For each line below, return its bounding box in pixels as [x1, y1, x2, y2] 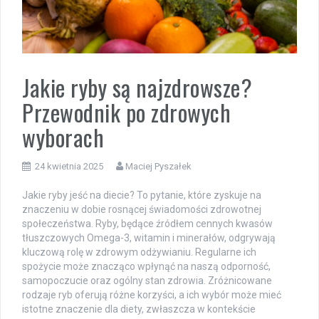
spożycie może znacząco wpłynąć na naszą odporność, [22, 260, 271, 272]
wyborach [22, 120, 104, 154]
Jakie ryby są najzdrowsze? [22, 70, 252, 104]
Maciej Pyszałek [125, 160, 192, 172]
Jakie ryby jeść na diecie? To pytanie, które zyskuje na [22, 189, 261, 201]
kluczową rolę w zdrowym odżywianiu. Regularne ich [22, 246, 256, 258]
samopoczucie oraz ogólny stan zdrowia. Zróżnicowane [22, 274, 272, 286]
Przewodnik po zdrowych [22, 95, 231, 129]
